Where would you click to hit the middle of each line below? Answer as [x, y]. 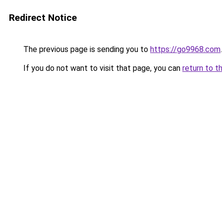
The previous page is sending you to [86, 49]
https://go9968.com [185, 49]
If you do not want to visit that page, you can [102, 68]
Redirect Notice [43, 18]
